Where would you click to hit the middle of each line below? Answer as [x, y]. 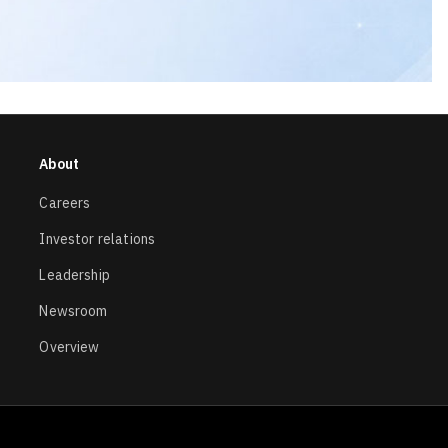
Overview [69, 347]
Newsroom [73, 311]
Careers [65, 203]
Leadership [74, 275]
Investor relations [97, 239]
